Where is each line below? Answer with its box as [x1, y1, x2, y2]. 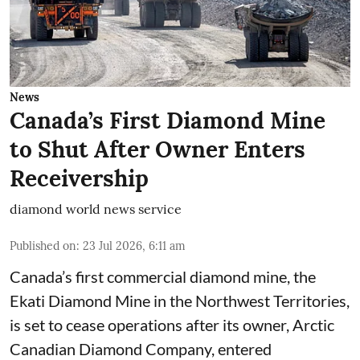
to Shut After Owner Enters [10, 134, 305, 164]
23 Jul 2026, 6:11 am [83, 238, 186, 253]
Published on [10, 238, 76, 253]
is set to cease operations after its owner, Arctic [10, 314, 334, 334]
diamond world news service [10, 200, 182, 217]
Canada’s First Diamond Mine [10, 105, 325, 135]
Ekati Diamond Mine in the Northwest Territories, [10, 290, 350, 310]
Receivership [10, 163, 149, 193]
